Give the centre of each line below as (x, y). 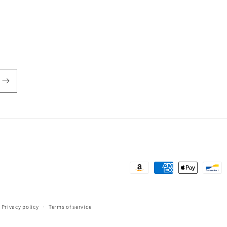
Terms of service (70, 207)
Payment (145, 168)
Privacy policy (20, 207)
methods (146, 182)
